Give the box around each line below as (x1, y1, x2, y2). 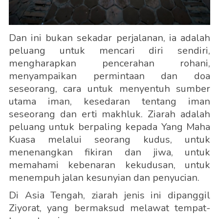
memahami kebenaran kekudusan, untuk (8, 158, 211, 172)
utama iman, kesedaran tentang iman (8, 95, 211, 109)
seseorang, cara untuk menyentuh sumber (8, 82, 211, 96)
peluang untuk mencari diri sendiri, (8, 44, 211, 58)
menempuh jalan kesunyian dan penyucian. (8, 171, 199, 185)
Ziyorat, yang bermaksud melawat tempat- (8, 201, 211, 215)
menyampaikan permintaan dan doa (8, 69, 211, 83)
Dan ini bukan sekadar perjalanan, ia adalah (8, 31, 211, 45)
